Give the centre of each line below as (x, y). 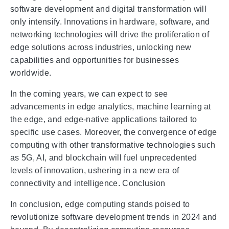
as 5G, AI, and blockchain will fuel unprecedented (104, 158)
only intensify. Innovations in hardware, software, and (110, 22)
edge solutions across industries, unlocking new (101, 48)
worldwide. (31, 73)
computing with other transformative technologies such (113, 145)
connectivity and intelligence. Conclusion (88, 184)
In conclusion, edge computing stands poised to (100, 204)
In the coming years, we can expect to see (89, 94)
